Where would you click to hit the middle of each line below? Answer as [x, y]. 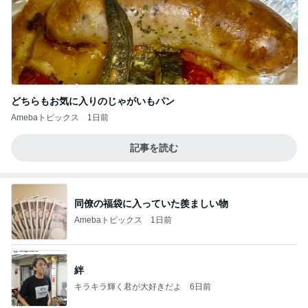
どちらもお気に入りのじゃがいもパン [93, 101]
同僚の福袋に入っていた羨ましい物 [151, 203]
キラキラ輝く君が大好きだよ [128, 286]
